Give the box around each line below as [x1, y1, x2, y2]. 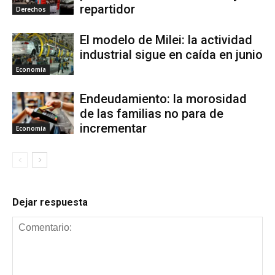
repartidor [80, 1, 135, 17]
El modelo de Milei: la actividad [80, 32, 252, 47]
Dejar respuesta [12, 196, 88, 208]
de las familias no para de [80, 106, 223, 121]
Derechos [16, 5, 46, 14]
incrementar [80, 120, 147, 136]
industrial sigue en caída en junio [80, 47, 263, 62]
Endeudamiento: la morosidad [80, 91, 247, 106]
